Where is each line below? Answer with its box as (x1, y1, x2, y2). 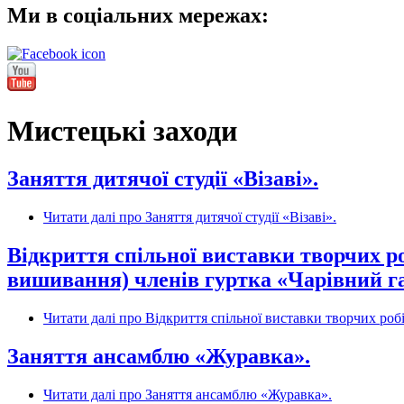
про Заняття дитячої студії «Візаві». (115, 209, 336, 225)
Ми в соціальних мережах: (7, 4, 269, 28)
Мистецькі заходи (7, 114, 237, 147)
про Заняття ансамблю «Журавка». (115, 386, 332, 402)
